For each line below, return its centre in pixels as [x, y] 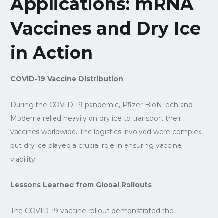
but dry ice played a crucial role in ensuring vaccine [96, 145]
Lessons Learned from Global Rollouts [81, 185]
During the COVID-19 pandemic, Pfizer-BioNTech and [101, 104]
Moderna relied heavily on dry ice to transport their [95, 118]
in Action [51, 52]
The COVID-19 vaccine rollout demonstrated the [92, 210]
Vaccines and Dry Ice [105, 28]
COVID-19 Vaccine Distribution [66, 79]
